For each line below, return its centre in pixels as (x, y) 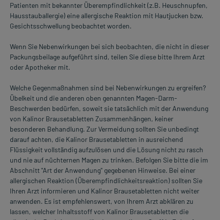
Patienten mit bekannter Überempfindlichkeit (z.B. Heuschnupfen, (109, 5)
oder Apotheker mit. (40, 67)
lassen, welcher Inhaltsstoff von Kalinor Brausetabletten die (99, 212)
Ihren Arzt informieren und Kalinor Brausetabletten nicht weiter (105, 191)
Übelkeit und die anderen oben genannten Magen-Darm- (94, 98)
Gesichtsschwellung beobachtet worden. (71, 26)
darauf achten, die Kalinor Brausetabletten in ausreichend (96, 139)
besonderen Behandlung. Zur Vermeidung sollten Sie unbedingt (104, 129)
